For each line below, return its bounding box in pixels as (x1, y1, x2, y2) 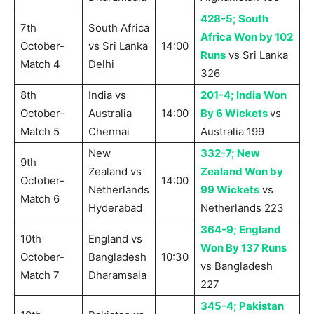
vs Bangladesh (200, 259, 273, 273)
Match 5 (20, 125, 60, 139)
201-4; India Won (200, 88, 287, 102)
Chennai (88, 125, 130, 139)
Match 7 (20, 268, 60, 282)
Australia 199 (200, 125, 264, 139)
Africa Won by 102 (200, 30, 293, 44)
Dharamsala (88, 268, 146, 282)
